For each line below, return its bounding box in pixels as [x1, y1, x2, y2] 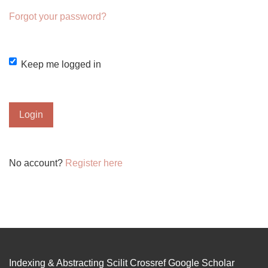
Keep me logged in [21, 59, 101, 69]
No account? [9, 158, 65, 168]
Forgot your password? [9, 11, 106, 22]
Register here [65, 158, 123, 168]
